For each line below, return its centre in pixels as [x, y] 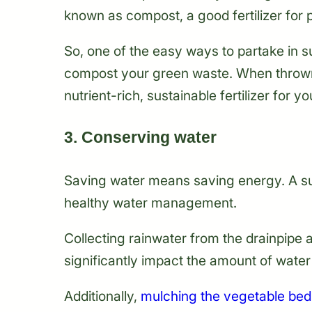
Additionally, [102, 296]
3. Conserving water [140, 138]
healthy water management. [150, 203]
